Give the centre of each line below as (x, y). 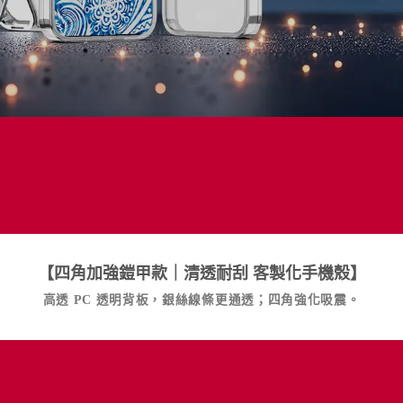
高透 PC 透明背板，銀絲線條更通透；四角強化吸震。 (201, 300)
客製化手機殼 (301, 274)
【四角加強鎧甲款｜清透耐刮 (145, 274)
